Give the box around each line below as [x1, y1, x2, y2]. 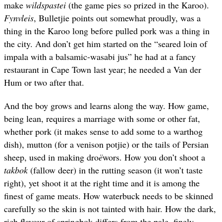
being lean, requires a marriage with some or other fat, [4, 112, 200, 124]
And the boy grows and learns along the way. [4, 99, 168, 111]
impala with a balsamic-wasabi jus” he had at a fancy [4, 51, 196, 63]
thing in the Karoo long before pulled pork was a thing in [4, 25, 210, 37]
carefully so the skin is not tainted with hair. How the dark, [4, 202, 216, 215]
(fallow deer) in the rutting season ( [28, 164, 157, 176]
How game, [168, 99, 209, 111]
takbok [4, 164, 28, 176]
